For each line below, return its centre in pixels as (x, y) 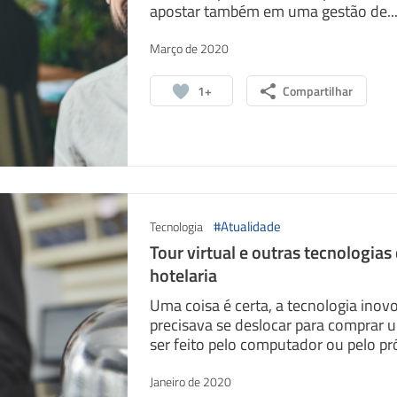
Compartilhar (317, 91)
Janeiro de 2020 (190, 381)
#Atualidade (247, 226)
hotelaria (183, 275)
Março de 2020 (189, 48)
